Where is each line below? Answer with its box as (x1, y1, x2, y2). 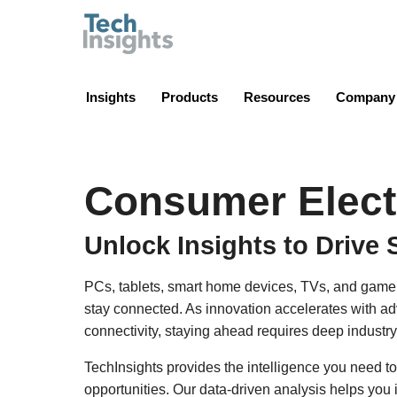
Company (336, 89, 395, 105)
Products (161, 89, 218, 105)
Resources (244, 89, 310, 105)
